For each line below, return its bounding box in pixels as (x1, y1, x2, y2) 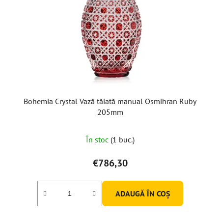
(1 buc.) (110, 134, 135, 144)
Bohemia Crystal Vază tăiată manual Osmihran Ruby (24, 96, 196, 106)
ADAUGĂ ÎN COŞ (115, 188, 170, 198)
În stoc (85, 134, 110, 144)
